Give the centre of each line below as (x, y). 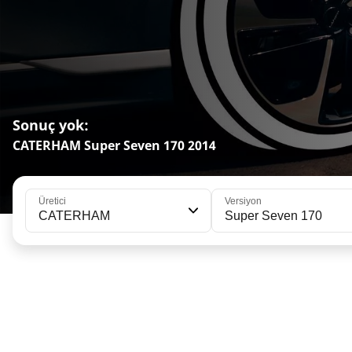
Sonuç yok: (51, 125)
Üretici (52, 202)
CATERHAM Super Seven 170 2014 (114, 146)
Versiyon (243, 202)
